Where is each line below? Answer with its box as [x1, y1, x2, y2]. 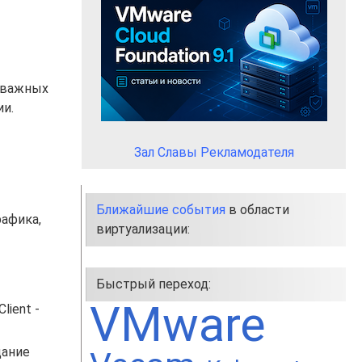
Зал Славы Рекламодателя [133, 145, 294, 160]
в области [225, 202, 289, 217]
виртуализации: [96, 221, 190, 237]
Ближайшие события [96, 202, 225, 217]
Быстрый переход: [96, 276, 211, 292]
